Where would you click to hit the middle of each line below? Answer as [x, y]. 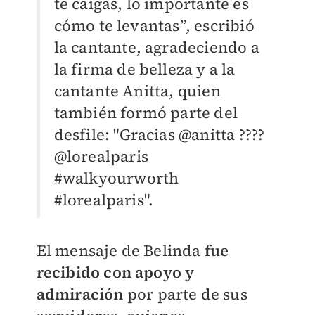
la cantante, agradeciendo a [156, 47]
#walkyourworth [116, 178]
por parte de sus [185, 294]
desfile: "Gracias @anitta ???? [159, 134]
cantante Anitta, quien [137, 90]
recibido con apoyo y [115, 272]
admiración [80, 294]
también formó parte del [146, 112]
